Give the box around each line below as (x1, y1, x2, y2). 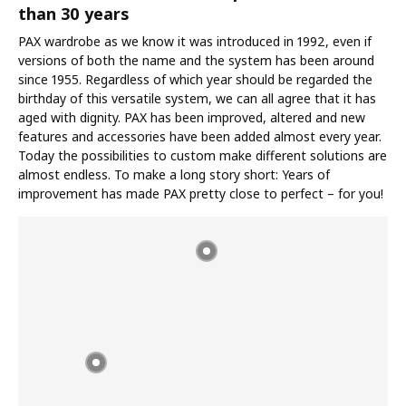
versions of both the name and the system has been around (18, 51, 374, 69)
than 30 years (18, 2, 129, 24)
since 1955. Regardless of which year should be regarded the (18, 70, 372, 88)
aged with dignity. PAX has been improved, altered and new (18, 108, 365, 126)
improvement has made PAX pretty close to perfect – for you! (18, 184, 383, 202)
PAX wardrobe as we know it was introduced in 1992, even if (18, 32, 372, 50)
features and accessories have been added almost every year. (18, 127, 382, 145)
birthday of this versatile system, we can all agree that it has (18, 89, 376, 107)
